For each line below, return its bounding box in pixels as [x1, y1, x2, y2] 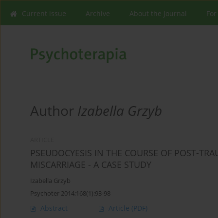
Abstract [40, 203, 68, 213]
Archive [86, 9, 110, 18]
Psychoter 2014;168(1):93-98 [30, 189, 110, 198]
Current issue [22, 9, 66, 18]
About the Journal [129, 9, 187, 18]
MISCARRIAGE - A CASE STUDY [30, 159, 151, 171]
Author [30, 101, 77, 120]
